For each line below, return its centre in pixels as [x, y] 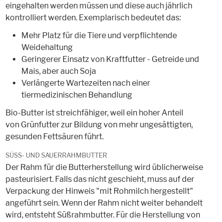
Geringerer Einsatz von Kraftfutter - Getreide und [110, 59]
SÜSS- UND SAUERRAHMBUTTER [54, 155]
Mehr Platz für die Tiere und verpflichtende [99, 36]
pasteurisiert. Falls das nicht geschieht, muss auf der [100, 179]
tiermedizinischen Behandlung [77, 95]
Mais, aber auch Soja [58, 71]
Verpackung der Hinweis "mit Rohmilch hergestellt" [99, 191]
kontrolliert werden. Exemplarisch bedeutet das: [93, 18]
